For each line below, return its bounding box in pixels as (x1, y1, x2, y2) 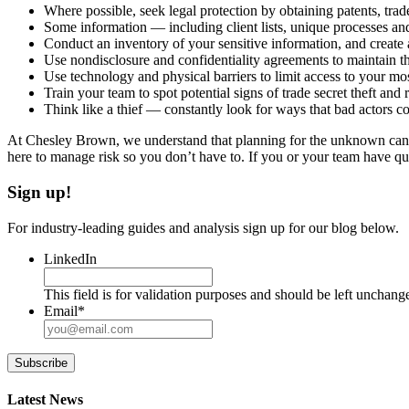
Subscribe (15, 355, 68, 370)
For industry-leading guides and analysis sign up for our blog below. (7, 219, 399, 236)
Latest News (7, 391, 83, 407)
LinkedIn (44, 250, 97, 267)
